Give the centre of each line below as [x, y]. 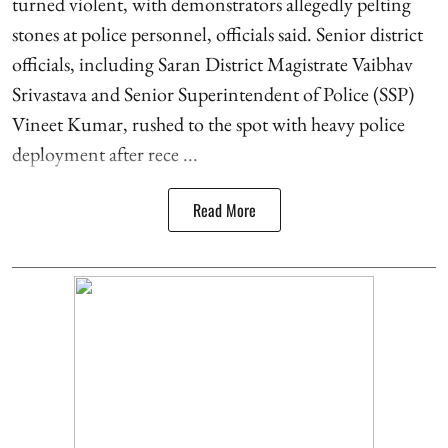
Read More [224, 209]
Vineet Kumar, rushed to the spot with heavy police [208, 123]
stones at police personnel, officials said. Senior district [217, 33]
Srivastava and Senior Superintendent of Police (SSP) [213, 93]
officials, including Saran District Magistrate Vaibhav [212, 63]
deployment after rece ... [105, 153]
